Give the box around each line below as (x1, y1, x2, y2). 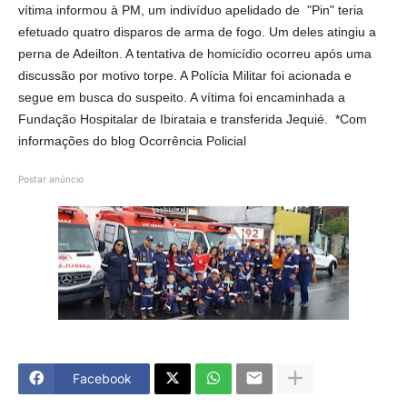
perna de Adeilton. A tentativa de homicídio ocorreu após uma (18, 45, 372, 61)
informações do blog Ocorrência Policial (18, 133, 246, 148)
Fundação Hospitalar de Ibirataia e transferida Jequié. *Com (18, 111, 367, 126)
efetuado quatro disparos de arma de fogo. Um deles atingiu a (18, 24, 376, 39)
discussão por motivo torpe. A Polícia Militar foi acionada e (18, 67, 352, 83)
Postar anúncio (18, 173, 84, 184)
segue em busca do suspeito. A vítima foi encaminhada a (18, 89, 345, 104)
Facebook (73, 371, 132, 387)
